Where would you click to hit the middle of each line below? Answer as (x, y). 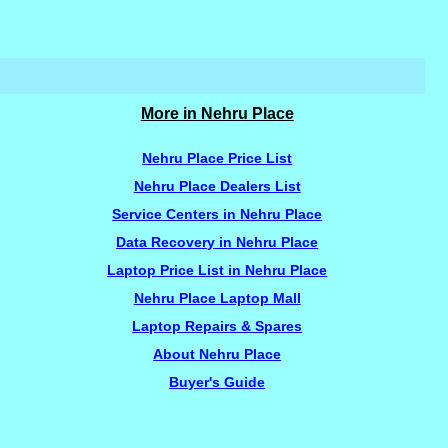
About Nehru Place (217, 354)
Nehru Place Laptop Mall (217, 298)
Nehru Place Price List (217, 158)
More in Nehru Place (217, 113)
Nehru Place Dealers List (217, 186)
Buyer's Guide (217, 382)
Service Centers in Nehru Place (217, 214)
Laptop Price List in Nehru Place (217, 270)
